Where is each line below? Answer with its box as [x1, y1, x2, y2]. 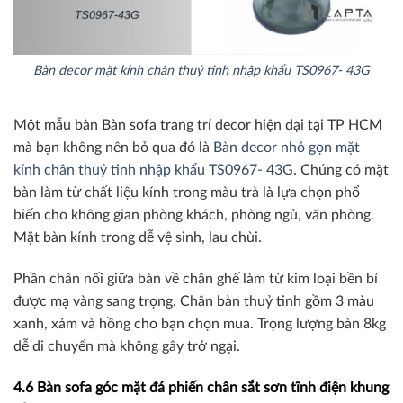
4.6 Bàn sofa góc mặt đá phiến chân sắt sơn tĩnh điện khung [13, 380, 389, 395]
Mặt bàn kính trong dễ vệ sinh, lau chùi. [13, 230, 262, 246]
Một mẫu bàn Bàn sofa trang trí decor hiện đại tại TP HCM [13, 118, 382, 133]
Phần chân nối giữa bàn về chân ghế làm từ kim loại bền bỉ [13, 272, 378, 287]
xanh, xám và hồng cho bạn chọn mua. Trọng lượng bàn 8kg [13, 317, 386, 332]
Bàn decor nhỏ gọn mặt [213, 140, 360, 156]
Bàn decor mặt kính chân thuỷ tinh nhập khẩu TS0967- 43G [33, 63, 370, 77]
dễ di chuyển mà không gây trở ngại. [13, 339, 240, 354]
